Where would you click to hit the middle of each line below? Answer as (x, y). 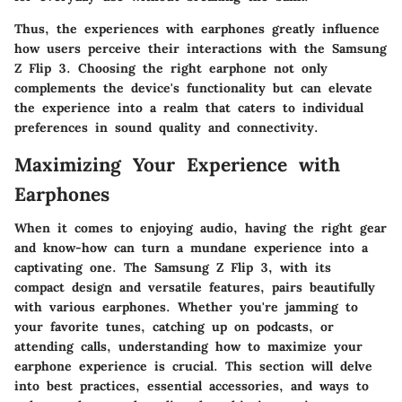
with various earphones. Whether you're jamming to (186, 307)
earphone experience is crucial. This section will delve (193, 367)
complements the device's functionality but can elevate (193, 87)
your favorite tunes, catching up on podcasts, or (174, 327)
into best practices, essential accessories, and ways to (192, 386)
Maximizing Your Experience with (177, 164)
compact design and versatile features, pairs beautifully (195, 288)
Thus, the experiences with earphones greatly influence (197, 28)
